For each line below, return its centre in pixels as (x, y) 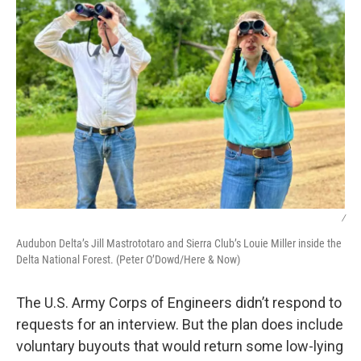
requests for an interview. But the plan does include (180, 324)
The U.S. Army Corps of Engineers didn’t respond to (179, 303)
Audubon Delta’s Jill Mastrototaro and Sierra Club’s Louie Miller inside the (179, 243)
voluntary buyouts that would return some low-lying (180, 346)
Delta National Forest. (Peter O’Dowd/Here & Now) (128, 259)
